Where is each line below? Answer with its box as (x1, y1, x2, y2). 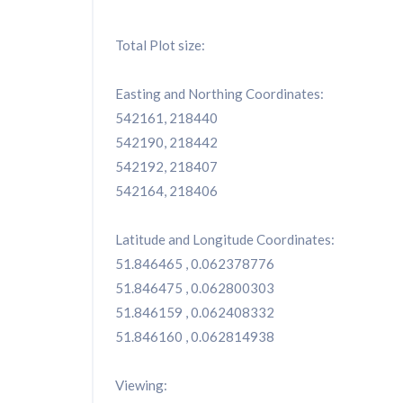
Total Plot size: (115, 37, 205, 54)
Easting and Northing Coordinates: (115, 85, 324, 103)
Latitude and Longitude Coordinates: (115, 231, 335, 248)
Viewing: (115, 377, 167, 394)
